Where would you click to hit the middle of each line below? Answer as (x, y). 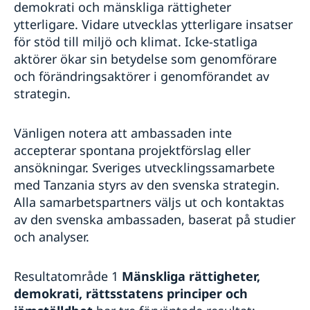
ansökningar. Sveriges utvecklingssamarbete (144, 167)
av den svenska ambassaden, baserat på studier (155, 219)
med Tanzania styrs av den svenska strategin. (147, 184)
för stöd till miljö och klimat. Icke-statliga (136, 41)
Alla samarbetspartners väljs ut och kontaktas (149, 202)
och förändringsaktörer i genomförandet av (142, 76)
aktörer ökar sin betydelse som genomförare (145, 58)
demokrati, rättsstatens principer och (131, 293)
